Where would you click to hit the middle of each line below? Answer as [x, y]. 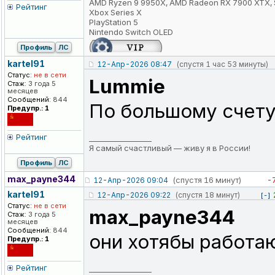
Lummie [127, 87]
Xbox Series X [115, 13]
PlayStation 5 [114, 22]
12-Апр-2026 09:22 [134, 195]
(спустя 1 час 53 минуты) [222, 64]
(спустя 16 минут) [207, 180]
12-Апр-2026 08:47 [134, 64]
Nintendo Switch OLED [131, 32]
